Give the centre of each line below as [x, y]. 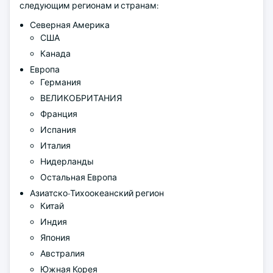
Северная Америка [71, 25]
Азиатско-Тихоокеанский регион [97, 193]
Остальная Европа [80, 177]
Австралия [62, 253]
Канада [56, 54]
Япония [55, 238]
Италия [55, 146]
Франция [59, 114]
